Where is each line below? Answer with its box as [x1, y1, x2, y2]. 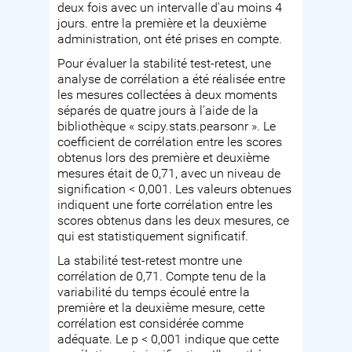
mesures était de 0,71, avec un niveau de [57, 167, 281, 181]
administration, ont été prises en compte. [57, 32, 283, 47]
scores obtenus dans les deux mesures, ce [57, 214, 290, 229]
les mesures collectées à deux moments [57, 88, 278, 103]
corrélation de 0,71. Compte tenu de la [57, 269, 267, 284]
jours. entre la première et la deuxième [57, 16, 267, 31]
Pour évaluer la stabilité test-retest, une [57, 57, 272, 71]
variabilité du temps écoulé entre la [57, 285, 251, 300]
